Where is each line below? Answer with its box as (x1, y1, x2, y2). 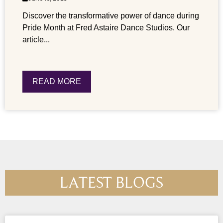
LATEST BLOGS (60, 173, 163, 191)
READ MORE (32, 77, 81, 86)
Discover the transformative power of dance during (22, 11, 199, 20)
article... (22, 35, 50, 44)
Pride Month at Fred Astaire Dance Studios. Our (22, 23, 190, 32)
